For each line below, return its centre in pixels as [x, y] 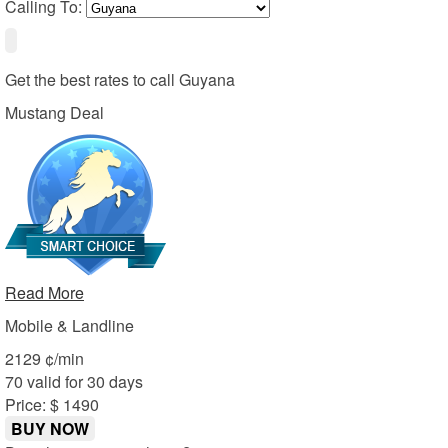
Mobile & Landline [69, 326]
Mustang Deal [54, 113]
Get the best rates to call [92, 80]
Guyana [207, 80]
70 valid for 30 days [74, 382]
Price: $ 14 [43, 405]
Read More [44, 293]
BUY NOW [50, 429]
